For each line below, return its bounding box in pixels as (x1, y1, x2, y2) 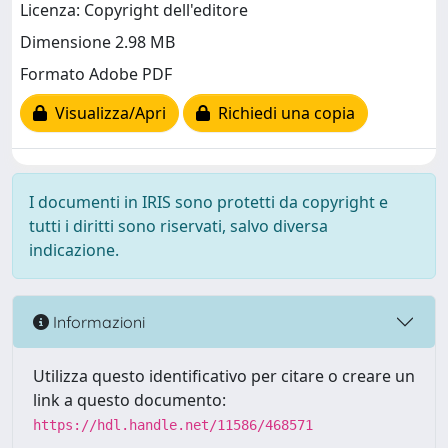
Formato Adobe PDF (20, 63, 172, 86)
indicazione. (29, 239, 119, 261)
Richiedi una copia (210, 102, 355, 125)
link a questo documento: (33, 389, 226, 411)
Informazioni (49, 311, 145, 332)
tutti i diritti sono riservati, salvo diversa (29, 215, 328, 237)
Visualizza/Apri (47, 102, 166, 125)
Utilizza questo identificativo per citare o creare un (33, 365, 415, 387)
